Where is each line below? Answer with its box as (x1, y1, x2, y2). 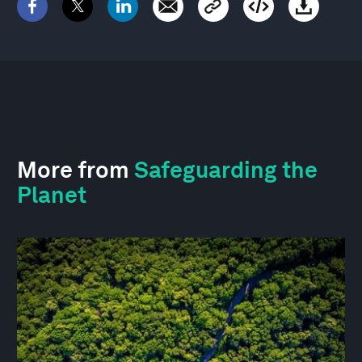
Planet (17, 180, 86, 208)
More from (17, 155, 134, 183)
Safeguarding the (134, 155, 318, 183)
